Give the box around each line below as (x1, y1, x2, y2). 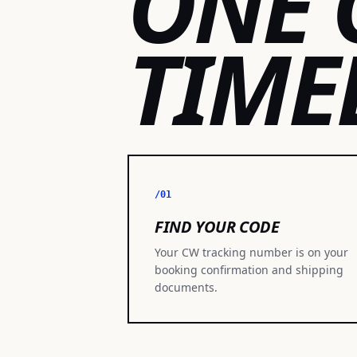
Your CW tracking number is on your (155, 245, 348, 260)
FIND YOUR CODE (155, 216, 280, 237)
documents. (155, 280, 218, 295)
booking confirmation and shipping (155, 262, 343, 277)
